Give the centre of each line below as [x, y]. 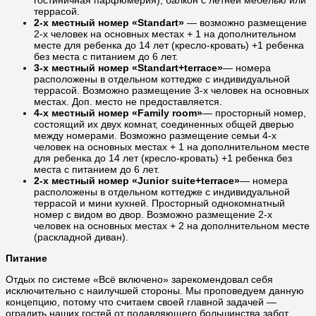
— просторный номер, [254, 113]
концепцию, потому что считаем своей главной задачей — [141, 302]
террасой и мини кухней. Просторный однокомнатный [159, 203]
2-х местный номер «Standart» [109, 23]
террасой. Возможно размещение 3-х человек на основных [171, 91]
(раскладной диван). [81, 237]
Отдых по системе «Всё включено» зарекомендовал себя [139, 280]
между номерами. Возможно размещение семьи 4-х [155, 136]
